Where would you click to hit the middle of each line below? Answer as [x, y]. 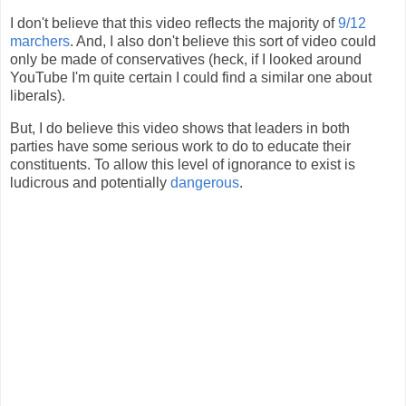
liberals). [38, 96]
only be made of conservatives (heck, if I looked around [186, 60]
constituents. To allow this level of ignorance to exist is [183, 165]
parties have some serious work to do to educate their [180, 147]
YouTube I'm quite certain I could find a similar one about [191, 78]
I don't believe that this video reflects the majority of [174, 24]
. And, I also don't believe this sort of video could [223, 42]
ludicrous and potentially [90, 183]
